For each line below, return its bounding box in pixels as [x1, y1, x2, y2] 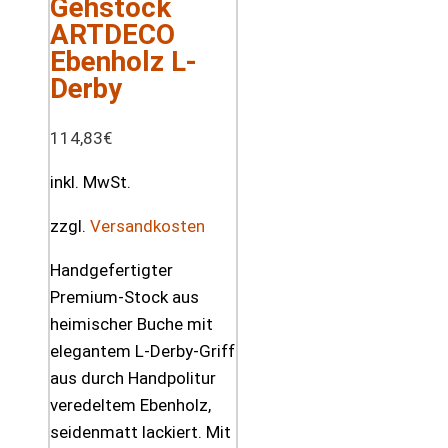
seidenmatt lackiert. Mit [50, 421, 231, 442]
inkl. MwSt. [50, 171, 131, 192]
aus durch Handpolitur [50, 367, 216, 388]
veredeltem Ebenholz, [50, 394, 211, 415]
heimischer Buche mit [50, 313, 213, 334]
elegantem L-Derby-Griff [50, 340, 235, 361]
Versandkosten [90, 215, 205, 236]
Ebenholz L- [50, 44, 197, 78]
